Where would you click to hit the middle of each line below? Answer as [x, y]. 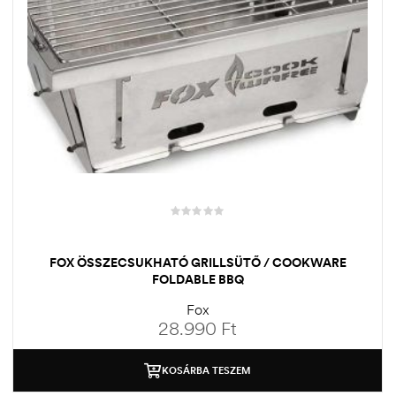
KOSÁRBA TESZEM [206, 370]
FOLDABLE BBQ [198, 279]
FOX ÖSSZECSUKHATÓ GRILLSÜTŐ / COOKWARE [198, 262]
